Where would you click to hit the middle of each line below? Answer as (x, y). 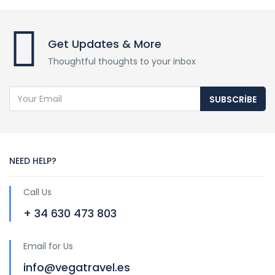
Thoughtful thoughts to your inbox (122, 61)
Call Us (37, 192)
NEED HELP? (33, 161)
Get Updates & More (105, 44)
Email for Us (48, 246)
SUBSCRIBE (233, 99)
